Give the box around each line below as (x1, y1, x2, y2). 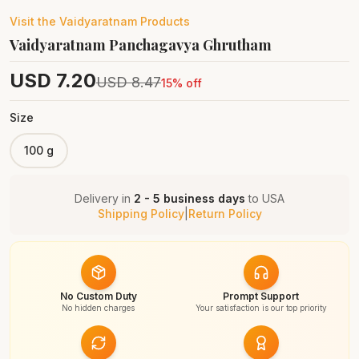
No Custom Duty (59, 290, 137, 302)
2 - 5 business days (134, 192, 245, 205)
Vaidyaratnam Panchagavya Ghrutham (10, 35, 272, 54)
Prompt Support (223, 290, 299, 302)
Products (137, 14, 190, 28)
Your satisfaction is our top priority (195, 303, 327, 313)
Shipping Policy (97, 207, 184, 220)
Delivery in (75, 192, 134, 205)
